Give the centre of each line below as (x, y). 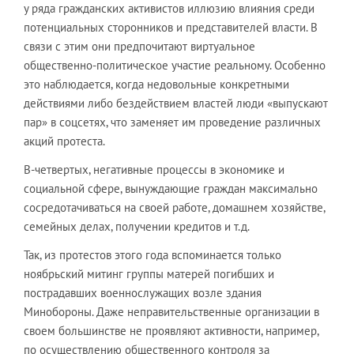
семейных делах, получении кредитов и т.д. (137, 226)
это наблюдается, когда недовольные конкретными (156, 84)
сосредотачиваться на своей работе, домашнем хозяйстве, (174, 207)
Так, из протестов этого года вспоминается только (153, 255)
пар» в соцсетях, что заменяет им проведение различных (172, 122)
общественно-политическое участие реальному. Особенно (175, 65)
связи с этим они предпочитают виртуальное (139, 46)
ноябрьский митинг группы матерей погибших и (149, 274)
